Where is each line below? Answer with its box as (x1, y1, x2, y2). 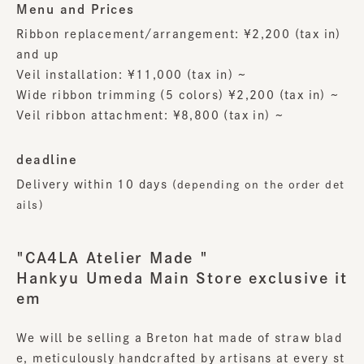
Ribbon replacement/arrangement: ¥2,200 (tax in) (16, 28, 341, 41)
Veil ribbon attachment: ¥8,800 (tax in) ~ (16, 110, 285, 122)
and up (16, 49, 59, 61)
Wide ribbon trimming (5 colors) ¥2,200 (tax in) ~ (16, 89, 340, 102)
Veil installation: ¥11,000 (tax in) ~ (16, 69, 248, 81)
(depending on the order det (171, 180, 345, 191)
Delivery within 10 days (16, 179, 172, 191)
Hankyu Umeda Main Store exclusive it (16, 271, 348, 286)
